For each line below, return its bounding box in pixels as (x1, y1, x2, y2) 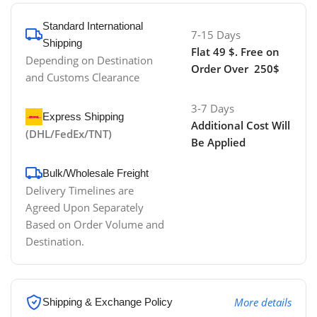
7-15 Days (190, 28, 241, 42)
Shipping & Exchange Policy (42, 296, 173, 309)
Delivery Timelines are (25, 183, 134, 198)
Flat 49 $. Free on (190, 45, 279, 59)
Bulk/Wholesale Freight (42, 167, 149, 180)
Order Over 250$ (190, 62, 279, 76)
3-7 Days (190, 101, 234, 116)
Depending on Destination (25, 53, 153, 68)
